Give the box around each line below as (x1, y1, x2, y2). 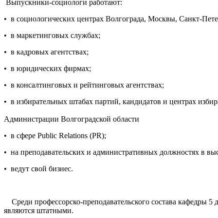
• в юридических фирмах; (4, 64, 91, 73)
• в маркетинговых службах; (4, 31, 100, 39)
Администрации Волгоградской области (4, 114, 139, 123)
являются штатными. (4, 206, 73, 215)
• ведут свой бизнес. (4, 164, 79, 173)
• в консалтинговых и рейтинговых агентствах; (4, 80, 164, 89)
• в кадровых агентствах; (4, 47, 89, 56)
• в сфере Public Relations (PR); (4, 131, 106, 140)
